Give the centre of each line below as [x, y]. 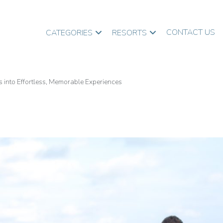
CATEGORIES [69, 33]
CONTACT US [191, 32]
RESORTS [129, 33]
